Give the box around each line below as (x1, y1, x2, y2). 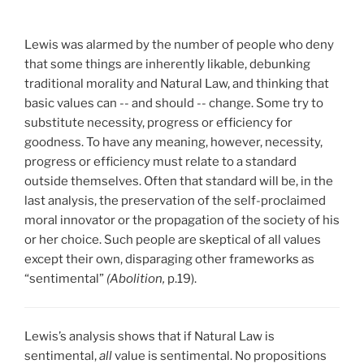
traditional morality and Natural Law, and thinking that (24, 76, 329, 92)
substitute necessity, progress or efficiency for (24, 115, 292, 131)
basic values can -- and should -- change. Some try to (24, 96, 323, 111)
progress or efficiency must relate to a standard (24, 154, 297, 170)
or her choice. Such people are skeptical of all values (24, 232, 321, 248)
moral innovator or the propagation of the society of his (24, 213, 340, 228)
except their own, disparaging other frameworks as (24, 252, 314, 267)
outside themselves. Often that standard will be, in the (24, 174, 333, 189)
